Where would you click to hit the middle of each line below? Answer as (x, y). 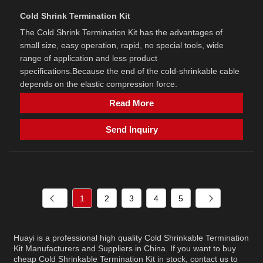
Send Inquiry (131, 130)
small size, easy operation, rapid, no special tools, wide (122, 45)
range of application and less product (89, 58)
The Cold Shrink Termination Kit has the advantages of (121, 33)
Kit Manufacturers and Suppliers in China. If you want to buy (125, 249)
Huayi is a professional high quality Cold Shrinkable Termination (131, 238)
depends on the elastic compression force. (99, 84)
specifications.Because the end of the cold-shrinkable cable (130, 71)
